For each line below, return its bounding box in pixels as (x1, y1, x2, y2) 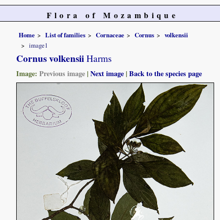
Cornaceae (96, 30, 125, 39)
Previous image (39, 68, 85, 79)
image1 (29, 41, 48, 50)
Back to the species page (129, 68, 202, 79)
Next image (90, 68, 124, 79)
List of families (45, 30, 86, 39)
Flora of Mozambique (46, 9, 179, 21)
